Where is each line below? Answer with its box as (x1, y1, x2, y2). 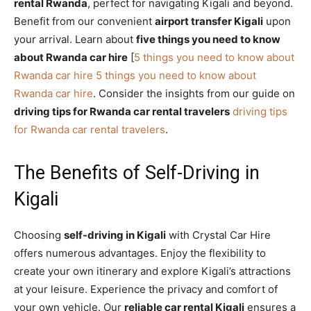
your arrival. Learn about (14, 32, 136, 46)
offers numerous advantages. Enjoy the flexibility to (14, 246, 266, 260)
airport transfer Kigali (155, 14, 263, 28)
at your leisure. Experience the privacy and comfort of (14, 282, 278, 296)
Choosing (14, 228, 64, 242)
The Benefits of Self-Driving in (14, 161, 260, 184)
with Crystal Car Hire (166, 228, 271, 242)
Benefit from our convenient (14, 14, 155, 28)
